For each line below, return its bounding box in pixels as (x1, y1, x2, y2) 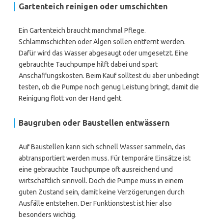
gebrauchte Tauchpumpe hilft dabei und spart (19, 60, 158, 68)
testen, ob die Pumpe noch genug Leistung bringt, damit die (19, 83, 199, 91)
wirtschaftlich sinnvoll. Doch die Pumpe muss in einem (19, 177, 183, 185)
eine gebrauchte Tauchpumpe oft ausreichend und (19, 165, 173, 173)
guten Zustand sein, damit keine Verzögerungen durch (19, 188, 185, 196)
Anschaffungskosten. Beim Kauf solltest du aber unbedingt (19, 72, 199, 80)
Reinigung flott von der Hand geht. (19, 94, 123, 102)
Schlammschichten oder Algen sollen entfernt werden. (19, 38, 186, 46)
